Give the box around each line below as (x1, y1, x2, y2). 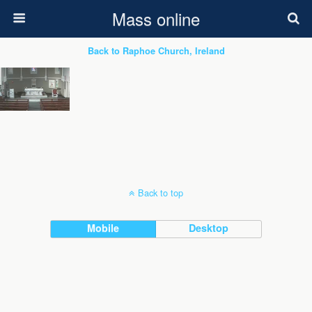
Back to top (138, 186, 183, 199)
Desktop (189, 221, 229, 235)
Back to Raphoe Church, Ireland (87, 45, 225, 57)
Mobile (87, 221, 120, 235)
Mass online (112, 6, 200, 31)
